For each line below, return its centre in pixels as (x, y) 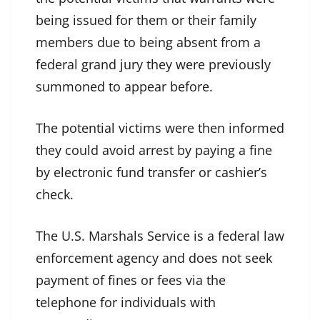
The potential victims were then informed (160, 128)
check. (56, 195)
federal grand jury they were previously (153, 65)
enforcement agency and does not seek (154, 258)
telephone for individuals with (126, 302)
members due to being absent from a (148, 42)
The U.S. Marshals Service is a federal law (160, 236)
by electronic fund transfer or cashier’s (151, 172)
